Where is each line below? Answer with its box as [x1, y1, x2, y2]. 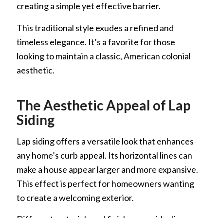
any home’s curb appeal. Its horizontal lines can [16, 150, 192, 161]
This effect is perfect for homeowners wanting [16, 178, 194, 189]
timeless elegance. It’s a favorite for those [16, 36, 175, 47]
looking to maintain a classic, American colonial [16, 50, 191, 61]
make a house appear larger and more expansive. [16, 164, 198, 175]
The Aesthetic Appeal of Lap [16, 96, 191, 113]
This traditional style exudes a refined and [16, 22, 174, 33]
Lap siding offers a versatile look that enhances [16, 136, 194, 147]
